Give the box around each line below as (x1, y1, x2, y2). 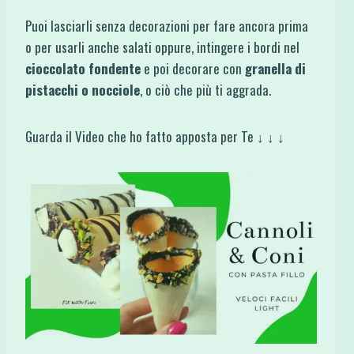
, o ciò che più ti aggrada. (140, 80, 271, 100)
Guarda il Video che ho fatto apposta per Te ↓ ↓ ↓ (25, 126, 284, 147)
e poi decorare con (141, 58, 245, 79)
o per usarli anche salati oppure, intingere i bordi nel (25, 37, 299, 58)
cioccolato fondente (25, 58, 141, 79)
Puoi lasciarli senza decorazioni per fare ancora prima (25, 16, 308, 36)
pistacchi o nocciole (25, 80, 140, 100)
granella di (245, 58, 306, 79)
